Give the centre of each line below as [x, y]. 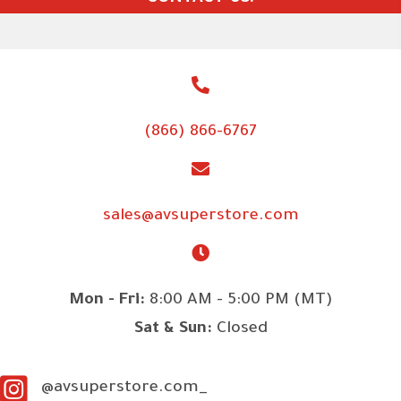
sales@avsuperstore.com [200, 217]
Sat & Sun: [175, 330]
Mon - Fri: [109, 301]
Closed [242, 330]
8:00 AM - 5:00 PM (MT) [241, 301]
